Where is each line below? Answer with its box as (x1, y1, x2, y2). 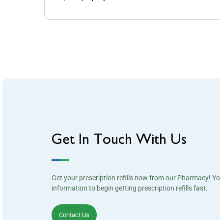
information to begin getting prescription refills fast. (52, 184, 208, 192)
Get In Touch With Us (52, 134, 187, 147)
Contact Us (59, 211, 89, 219)
